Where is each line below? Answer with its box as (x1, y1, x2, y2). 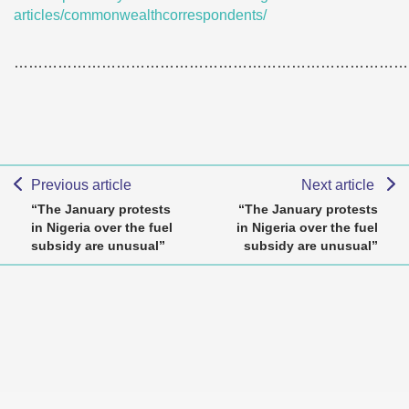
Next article (301, 177, 379, 193)
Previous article (30, 177, 131, 193)
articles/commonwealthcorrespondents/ (14, 7, 267, 23)
